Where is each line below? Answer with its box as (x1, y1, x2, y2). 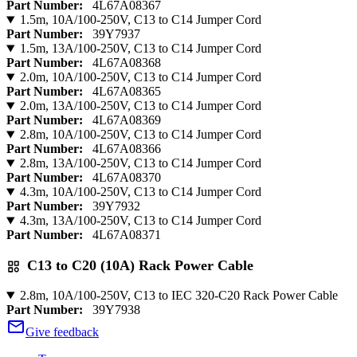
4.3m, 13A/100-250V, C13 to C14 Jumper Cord (19, 214, 261, 228)
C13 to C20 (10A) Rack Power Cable (27, 257, 254, 273)
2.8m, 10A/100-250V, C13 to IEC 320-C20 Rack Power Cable (19, 288, 338, 303)
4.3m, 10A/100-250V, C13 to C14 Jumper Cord (19, 185, 261, 199)
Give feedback (25, 325, 99, 339)
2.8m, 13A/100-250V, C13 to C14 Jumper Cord (19, 156, 261, 171)
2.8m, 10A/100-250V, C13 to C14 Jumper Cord (19, 127, 261, 142)
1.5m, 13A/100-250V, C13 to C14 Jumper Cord (19, 41, 261, 56)
